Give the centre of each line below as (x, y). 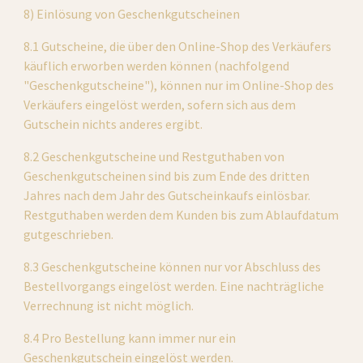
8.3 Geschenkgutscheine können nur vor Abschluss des (173, 267)
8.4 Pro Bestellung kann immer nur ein (130, 338)
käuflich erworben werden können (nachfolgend (157, 66)
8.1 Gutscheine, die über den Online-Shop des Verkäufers (178, 46)
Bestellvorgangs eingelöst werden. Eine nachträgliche (174, 286)
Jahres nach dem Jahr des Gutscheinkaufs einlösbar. (167, 195)
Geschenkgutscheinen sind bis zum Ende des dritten (167, 176)
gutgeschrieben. (69, 234)
